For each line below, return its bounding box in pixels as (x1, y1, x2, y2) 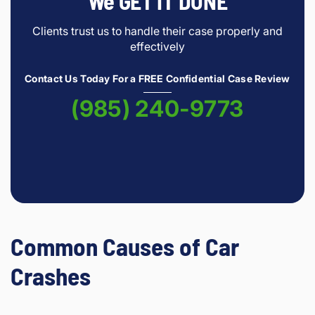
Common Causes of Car (11, 231, 239, 262)
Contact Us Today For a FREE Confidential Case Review (25, 72, 290, 84)
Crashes (11, 261, 91, 291)
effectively (130, 39, 185, 53)
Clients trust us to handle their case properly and (32, 23, 283, 38)
